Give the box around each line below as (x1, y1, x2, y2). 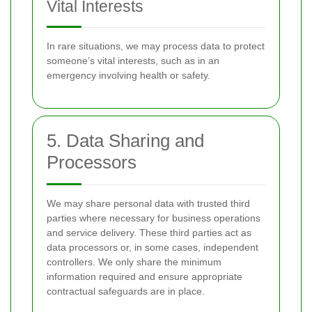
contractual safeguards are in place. (47, 286, 205, 297)
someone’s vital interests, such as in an (47, 55, 219, 66)
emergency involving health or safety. (47, 70, 210, 81)
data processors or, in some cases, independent (47, 242, 258, 253)
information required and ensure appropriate (47, 271, 242, 282)
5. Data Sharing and (47, 130, 204, 151)
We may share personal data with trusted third (47, 198, 250, 209)
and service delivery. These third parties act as (47, 227, 251, 238)
